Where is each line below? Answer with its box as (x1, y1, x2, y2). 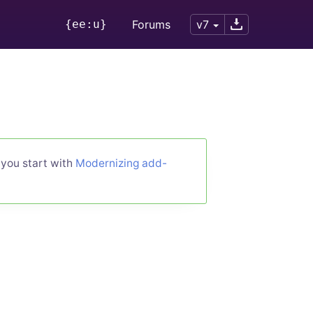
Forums (132, 17, 170, 31)
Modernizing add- (75, 156, 168, 170)
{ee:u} (65, 17, 107, 31)
